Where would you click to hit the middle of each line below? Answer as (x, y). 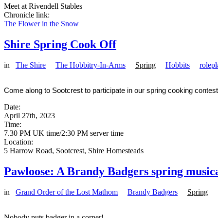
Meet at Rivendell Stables (43, 6)
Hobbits (178, 65)
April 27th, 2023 (29, 115)
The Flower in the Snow (41, 24)
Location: (19, 142)
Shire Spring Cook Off (60, 44)
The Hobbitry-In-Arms (91, 65)
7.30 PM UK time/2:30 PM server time (64, 133)
